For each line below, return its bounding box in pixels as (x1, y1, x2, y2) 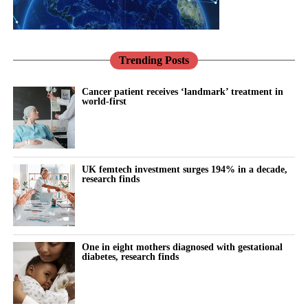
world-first (81, 96, 126, 107)
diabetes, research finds (81, 251, 179, 263)
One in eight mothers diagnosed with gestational (81, 241, 283, 253)
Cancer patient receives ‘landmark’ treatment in (81, 86, 283, 98)
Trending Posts (118, 54, 189, 67)
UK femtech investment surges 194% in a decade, (81, 164, 287, 175)
